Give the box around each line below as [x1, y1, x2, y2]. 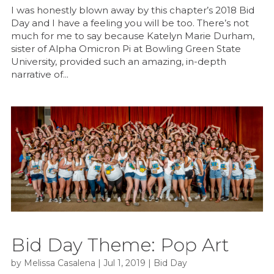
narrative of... [10, 68, 68, 81]
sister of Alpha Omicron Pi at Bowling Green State [10, 43, 241, 55]
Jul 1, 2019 [103, 257, 146, 269]
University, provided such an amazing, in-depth [10, 56, 226, 68]
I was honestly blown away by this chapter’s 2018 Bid [10, 4, 254, 17]
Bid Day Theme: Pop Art [10, 234, 229, 257]
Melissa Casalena [23, 257, 95, 269]
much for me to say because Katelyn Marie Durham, [10, 30, 254, 42]
